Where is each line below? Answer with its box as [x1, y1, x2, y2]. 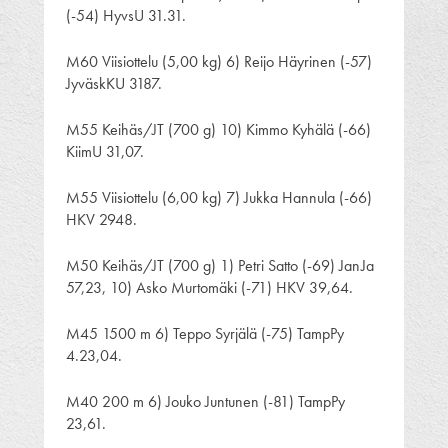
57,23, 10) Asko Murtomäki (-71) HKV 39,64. [66, 276, 353, 298]
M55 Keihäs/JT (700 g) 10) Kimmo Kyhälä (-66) [66, 118, 371, 140]
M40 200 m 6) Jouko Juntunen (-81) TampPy [66, 390, 345, 412]
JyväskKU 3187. [66, 72, 162, 94]
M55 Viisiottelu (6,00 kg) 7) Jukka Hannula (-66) [66, 186, 372, 208]
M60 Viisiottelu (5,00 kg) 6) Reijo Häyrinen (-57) [66, 50, 372, 72]
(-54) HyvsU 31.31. [66, 4, 186, 26]
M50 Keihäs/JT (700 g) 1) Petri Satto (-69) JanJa [66, 254, 374, 276]
